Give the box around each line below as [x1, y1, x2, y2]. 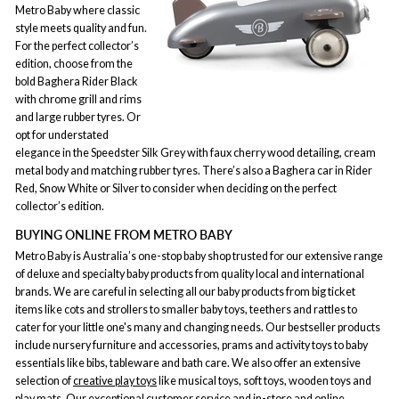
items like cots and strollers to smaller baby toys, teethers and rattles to [15, 302, 357, 316]
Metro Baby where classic [15, 4, 140, 17]
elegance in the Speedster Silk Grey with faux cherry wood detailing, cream [15, 146, 376, 159]
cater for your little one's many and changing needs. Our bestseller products [15, 320, 380, 334]
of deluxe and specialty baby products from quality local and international [15, 266, 364, 281]
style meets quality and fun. [15, 21, 147, 35]
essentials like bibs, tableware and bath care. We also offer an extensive [15, 355, 361, 370]
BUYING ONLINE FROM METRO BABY [15, 227, 232, 242]
